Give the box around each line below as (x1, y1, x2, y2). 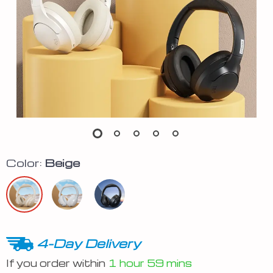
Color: (6, 155, 42, 169)
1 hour (108, 256, 144, 269)
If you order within (6, 256, 108, 269)
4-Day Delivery (37, 235, 141, 251)
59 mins (147, 256, 192, 269)
